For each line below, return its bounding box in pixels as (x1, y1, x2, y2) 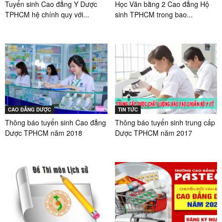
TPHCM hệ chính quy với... (5, 9, 89, 20)
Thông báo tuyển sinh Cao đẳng (5, 117, 106, 128)
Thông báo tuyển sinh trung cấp (114, 117, 215, 128)
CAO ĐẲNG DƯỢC (8, 106, 51, 113)
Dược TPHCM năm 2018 (5, 128, 82, 138)
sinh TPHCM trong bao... (114, 9, 193, 20)
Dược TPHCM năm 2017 (114, 128, 192, 138)
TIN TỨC (117, 106, 138, 113)
